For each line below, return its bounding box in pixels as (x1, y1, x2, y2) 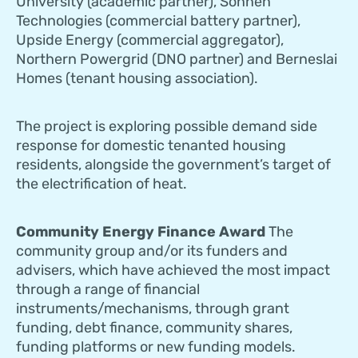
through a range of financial (16, 280, 200, 299)
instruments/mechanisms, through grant (16, 300, 289, 318)
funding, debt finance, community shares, (16, 319, 292, 337)
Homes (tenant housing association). (16, 70, 258, 88)
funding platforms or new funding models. (16, 338, 296, 356)
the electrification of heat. (16, 175, 187, 193)
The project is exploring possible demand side (16, 117, 317, 136)
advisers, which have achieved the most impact (16, 261, 330, 280)
